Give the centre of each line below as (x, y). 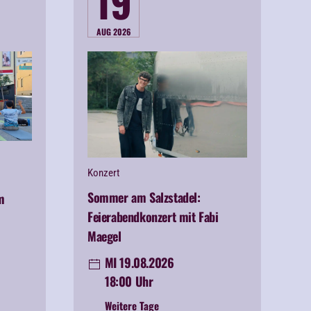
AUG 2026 (114, 32)
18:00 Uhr (129, 281)
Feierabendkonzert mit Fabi (153, 217)
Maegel (104, 236)
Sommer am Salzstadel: (144, 197)
